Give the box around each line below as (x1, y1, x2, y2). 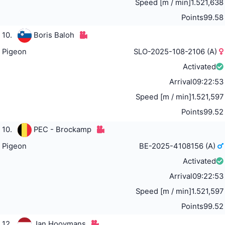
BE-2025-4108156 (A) (139, 142, 218, 151)
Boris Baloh (33, 31, 74, 40)
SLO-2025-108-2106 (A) (134, 47, 219, 57)
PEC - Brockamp (33, 125, 91, 135)
